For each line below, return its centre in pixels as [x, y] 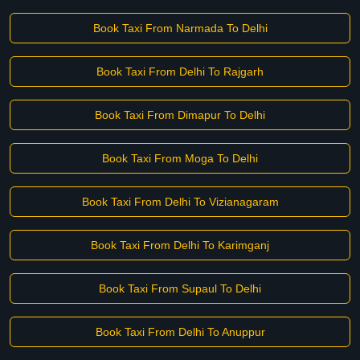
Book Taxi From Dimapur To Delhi [180, 115]
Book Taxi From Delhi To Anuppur [180, 332]
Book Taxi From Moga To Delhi [180, 158]
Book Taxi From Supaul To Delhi [180, 288]
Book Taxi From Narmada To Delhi [180, 28]
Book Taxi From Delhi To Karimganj [180, 245]
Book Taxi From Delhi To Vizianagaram [180, 202]
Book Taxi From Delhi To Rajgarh [180, 72]
